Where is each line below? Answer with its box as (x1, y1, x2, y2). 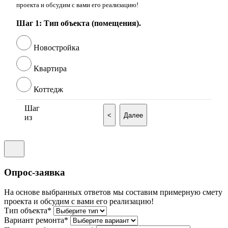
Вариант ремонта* (4, 215, 68, 224)
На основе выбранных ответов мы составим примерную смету (4, 187, 222, 196)
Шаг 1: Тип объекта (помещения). (16, 19, 141, 28)
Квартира (34, 64, 67, 73)
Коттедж (34, 85, 63, 94)
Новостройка (34, 43, 79, 52)
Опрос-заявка (4, 166, 65, 178)
